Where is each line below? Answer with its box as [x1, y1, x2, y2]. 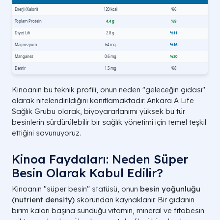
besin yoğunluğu [140, 184, 200, 194]
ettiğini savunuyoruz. [12, 128, 81, 138]
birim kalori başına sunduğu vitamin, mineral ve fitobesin [12, 206, 204, 216]
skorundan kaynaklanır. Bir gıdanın [75, 195, 194, 205]
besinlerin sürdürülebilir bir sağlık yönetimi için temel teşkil [12, 117, 206, 127]
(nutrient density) [12, 195, 75, 205]
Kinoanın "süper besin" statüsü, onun [12, 184, 140, 194]
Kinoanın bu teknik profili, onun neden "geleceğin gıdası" [12, 85, 205, 95]
